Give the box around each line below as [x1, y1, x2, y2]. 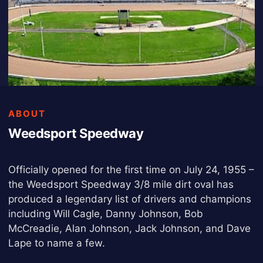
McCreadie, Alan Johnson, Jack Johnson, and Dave [8, 222, 251, 234]
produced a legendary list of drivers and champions [8, 193, 251, 205]
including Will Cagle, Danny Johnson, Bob [8, 208, 203, 220]
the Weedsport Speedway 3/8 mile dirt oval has [8, 178, 234, 190]
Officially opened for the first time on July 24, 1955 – [8, 164, 254, 176]
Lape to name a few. [8, 237, 105, 249]
